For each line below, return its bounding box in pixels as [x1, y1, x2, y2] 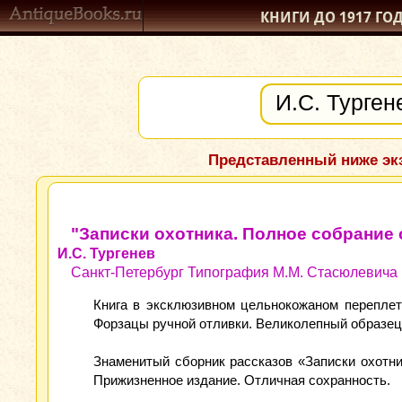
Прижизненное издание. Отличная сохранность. [93, 372, 390, 388]
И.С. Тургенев [57, 246, 155, 261]
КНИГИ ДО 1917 [260, 9, 375, 26]
